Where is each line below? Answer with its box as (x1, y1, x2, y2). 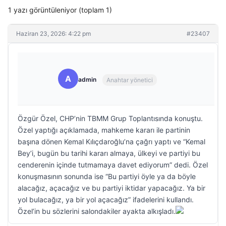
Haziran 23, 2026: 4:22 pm (16, 30, 91, 37)
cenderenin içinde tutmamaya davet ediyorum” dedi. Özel (18, 160, 208, 169)
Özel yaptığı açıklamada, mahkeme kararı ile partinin (18, 126, 190, 134)
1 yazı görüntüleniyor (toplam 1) (8, 6, 112, 14)
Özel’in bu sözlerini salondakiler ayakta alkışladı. (18, 207, 176, 215)
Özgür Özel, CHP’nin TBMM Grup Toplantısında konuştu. (18, 114, 203, 123)
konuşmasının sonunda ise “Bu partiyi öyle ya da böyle (18, 172, 196, 181)
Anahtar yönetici (106, 76, 153, 84)
